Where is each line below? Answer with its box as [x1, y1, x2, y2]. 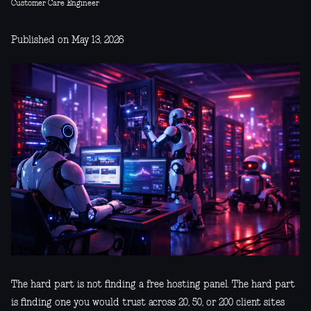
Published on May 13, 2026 [11, 35, 124, 45]
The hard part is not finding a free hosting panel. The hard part [11, 279, 295, 289]
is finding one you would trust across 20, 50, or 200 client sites [11, 297, 285, 308]
